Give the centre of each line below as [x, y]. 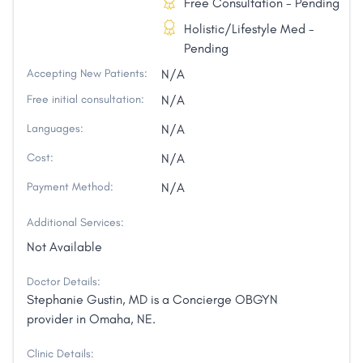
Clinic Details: [60, 354]
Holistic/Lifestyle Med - [249, 29]
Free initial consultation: [85, 100]
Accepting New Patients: [87, 74]
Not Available [64, 247]
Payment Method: [70, 187]
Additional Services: [75, 223]
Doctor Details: [64, 282]
